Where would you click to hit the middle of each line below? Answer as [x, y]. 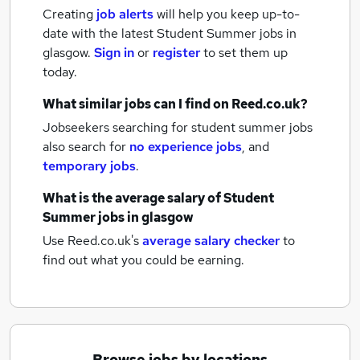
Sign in [114, 53]
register [176, 53]
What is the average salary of [133, 198]
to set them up [245, 53]
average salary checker [211, 241]
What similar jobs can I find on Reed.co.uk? [175, 104]
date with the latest [98, 33]
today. [60, 72]
